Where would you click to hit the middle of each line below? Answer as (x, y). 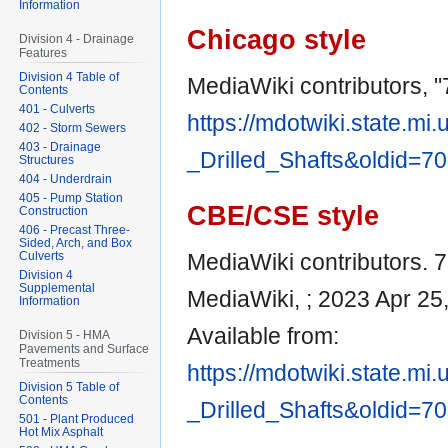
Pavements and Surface (84, 348)
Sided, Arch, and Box (76, 242)
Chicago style (276, 39)
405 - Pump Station (71, 197)
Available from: (263, 336)
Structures (47, 159)
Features (43, 53)
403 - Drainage (60, 146)
